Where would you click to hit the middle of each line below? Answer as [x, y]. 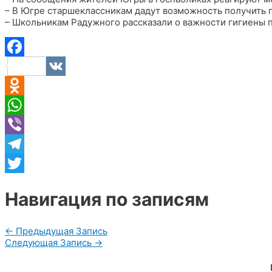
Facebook [67, 66]
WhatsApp [27, 124]
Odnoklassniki [35, 105]
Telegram [25, 163]
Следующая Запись [49, 243]
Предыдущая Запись [60, 231]
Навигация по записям [107, 199]
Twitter [20, 183]
